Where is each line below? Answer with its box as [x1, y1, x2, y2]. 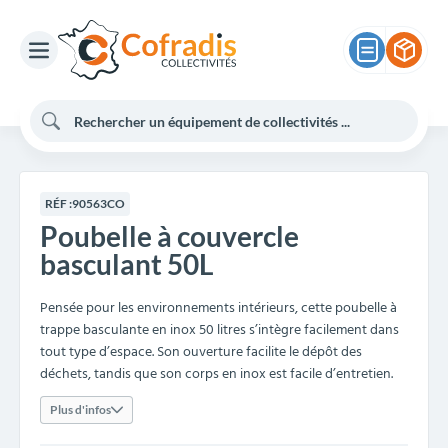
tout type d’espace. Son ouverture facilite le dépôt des [40, 341, 362, 364]
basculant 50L [40, 247, 213, 281]
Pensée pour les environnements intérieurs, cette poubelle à [40, 297, 397, 320]
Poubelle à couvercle [40, 219, 299, 253]
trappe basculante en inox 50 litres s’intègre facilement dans [40, 319, 399, 342]
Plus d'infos [50, 402, 111, 417]
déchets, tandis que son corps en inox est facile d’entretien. [40, 363, 393, 386]
